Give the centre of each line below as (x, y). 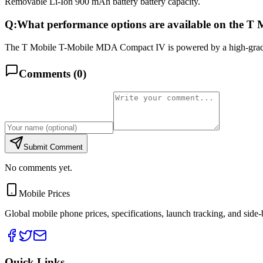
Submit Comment (53, 147)
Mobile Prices (44, 194)
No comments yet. (38, 168)
